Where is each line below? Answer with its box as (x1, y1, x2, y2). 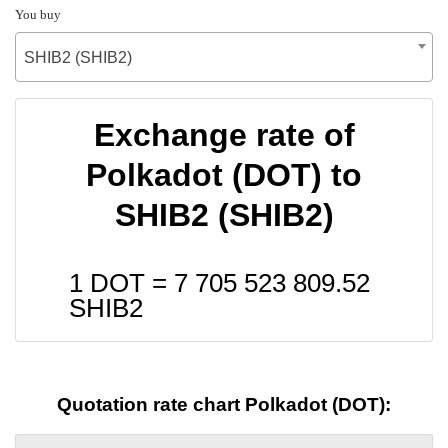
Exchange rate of (93, 116, 355, 153)
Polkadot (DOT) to (86, 156, 362, 193)
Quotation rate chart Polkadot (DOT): (57, 394, 391, 416)
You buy (15, 6, 61, 22)
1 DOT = (69, 268, 174, 297)
